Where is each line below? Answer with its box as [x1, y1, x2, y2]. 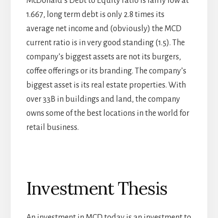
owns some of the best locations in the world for [26, 109, 189, 118]
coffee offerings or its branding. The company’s [26, 66, 186, 75]
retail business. [26, 123, 79, 132]
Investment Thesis [26, 177, 167, 200]
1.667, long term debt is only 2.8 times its [26, 10, 164, 19]
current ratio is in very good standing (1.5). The [26, 38, 185, 47]
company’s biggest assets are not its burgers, [26, 52, 181, 61]
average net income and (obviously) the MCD [26, 24, 182, 33]
